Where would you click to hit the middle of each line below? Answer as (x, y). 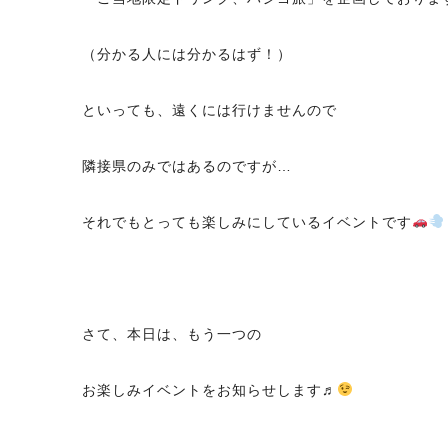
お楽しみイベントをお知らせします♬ (209, 390)
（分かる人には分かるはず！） (187, 54)
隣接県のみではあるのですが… (187, 166)
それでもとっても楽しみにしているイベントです (247, 222)
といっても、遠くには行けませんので (209, 110)
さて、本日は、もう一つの (172, 334)
